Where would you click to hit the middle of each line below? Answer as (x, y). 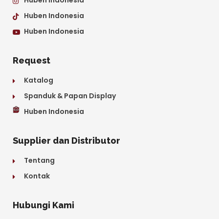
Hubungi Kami (44, 205)
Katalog (38, 80)
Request (32, 60)
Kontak (37, 176)
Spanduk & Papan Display (70, 96)
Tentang (39, 160)
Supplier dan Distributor (66, 140)
